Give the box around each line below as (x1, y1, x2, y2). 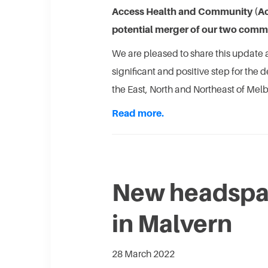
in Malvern (112, 209, 232, 238)
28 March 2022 (112, 248, 175, 260)
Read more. (112, 107, 166, 120)
